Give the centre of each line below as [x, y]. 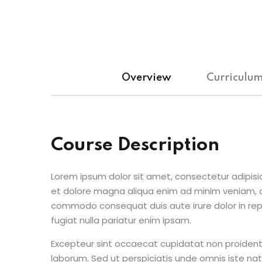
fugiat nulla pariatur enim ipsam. [121, 220]
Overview [146, 78]
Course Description [135, 145]
